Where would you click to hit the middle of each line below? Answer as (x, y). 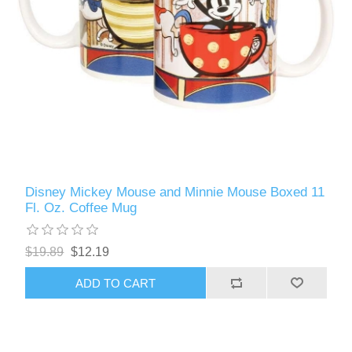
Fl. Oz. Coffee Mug (81, 208)
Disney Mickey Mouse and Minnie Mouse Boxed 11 (175, 192)
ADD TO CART (116, 283)
